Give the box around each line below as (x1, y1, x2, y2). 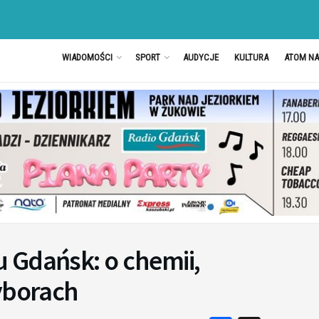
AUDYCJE (182, 52, 219, 63)
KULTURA (234, 52, 268, 63)
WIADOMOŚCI (61, 52, 113, 63)
